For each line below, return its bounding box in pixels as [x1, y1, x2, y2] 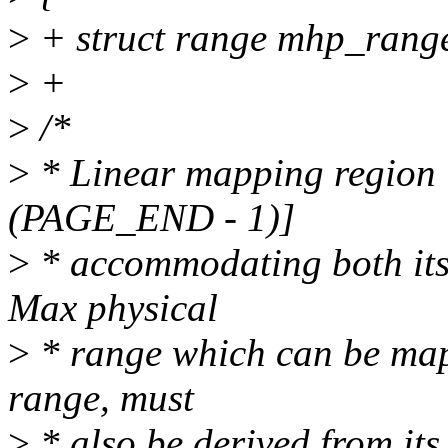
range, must [8, 376, 194, 420]
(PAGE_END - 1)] [8, 196, 295, 240]
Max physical [8, 286, 218, 330]
